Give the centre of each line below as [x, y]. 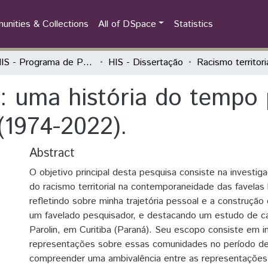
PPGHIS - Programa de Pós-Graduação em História [88, 63]
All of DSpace [127, 24]
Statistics [194, 24]
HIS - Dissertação [146, 63]
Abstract [52, 153]
